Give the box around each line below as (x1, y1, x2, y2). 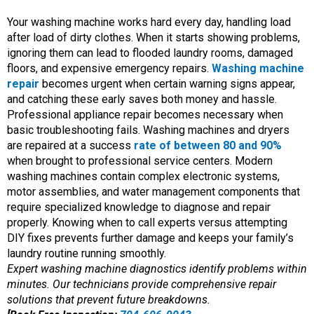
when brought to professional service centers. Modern (7, 153, 273, 168)
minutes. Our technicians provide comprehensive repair (7, 277, 276, 291)
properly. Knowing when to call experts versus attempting (7, 215, 287, 229)
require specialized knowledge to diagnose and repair (7, 200, 271, 214)
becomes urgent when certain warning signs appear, (39, 76, 295, 90)
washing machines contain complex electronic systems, (7, 169, 280, 183)
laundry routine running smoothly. (7, 246, 166, 260)
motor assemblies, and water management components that (7, 184, 300, 198)
